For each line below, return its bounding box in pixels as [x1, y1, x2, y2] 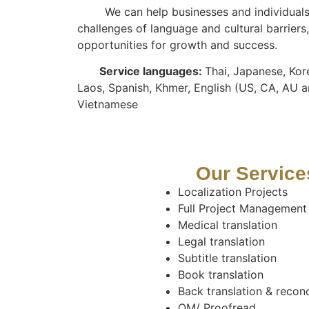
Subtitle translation [177, 250, 277, 265]
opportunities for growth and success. [77, 37, 277, 52]
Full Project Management [177, 201, 307, 215]
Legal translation [177, 234, 265, 248]
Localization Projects [177, 184, 288, 199]
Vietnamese [77, 97, 138, 112]
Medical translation [177, 217, 277, 232]
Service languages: [77, 64, 205, 79]
